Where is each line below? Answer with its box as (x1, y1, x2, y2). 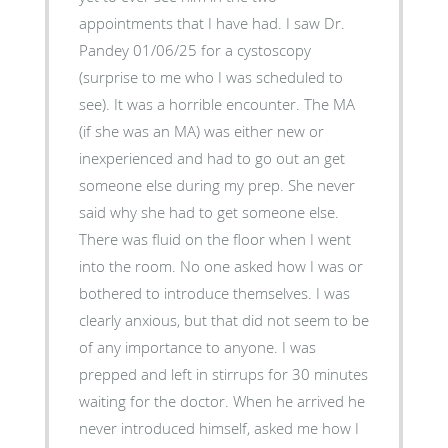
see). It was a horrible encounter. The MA (78, 93, 114, 114)
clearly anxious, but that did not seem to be (78, 309, 369, 330)
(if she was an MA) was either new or (78, 120, 324, 141)
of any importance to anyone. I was (78, 336, 282, 357)
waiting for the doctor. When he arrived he (78, 390, 233, 411)
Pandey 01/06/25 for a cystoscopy (78, 39, 311, 60)
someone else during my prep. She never (78, 174, 288, 195)
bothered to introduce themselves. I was (78, 282, 316, 303)
